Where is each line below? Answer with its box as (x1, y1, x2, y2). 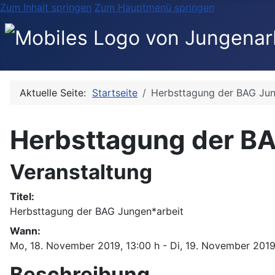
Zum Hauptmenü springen (95, 1, 214, 14)
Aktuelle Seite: (20, 87, 92, 99)
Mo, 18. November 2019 (10, 239, 120, 252)
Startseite (92, 87, 137, 99)
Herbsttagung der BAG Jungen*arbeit (10, 205, 184, 218)
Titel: (10, 190, 34, 203)
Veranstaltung (10, 160, 152, 185)
